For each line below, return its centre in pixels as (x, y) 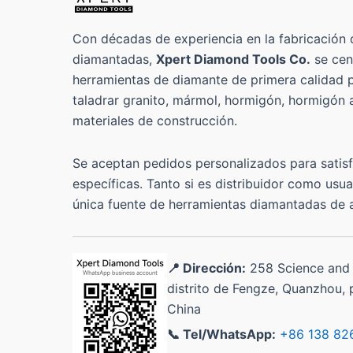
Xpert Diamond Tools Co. (233, 59)
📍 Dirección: (206, 268)
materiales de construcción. (155, 121)
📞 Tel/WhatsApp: (221, 334)
